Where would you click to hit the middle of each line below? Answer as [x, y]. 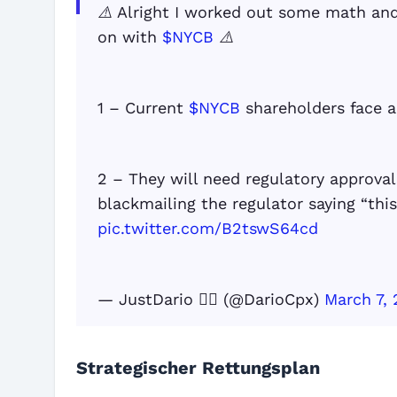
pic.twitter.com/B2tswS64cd [208, 228]
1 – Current [143, 108]
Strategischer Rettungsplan [198, 368]
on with [130, 37]
